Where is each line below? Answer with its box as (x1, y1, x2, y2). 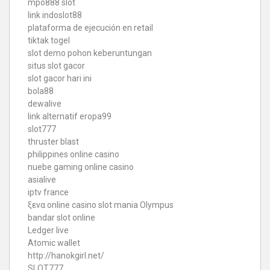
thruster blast (28, 136, 79, 146)
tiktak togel (28, 35, 70, 45)
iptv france (28, 187, 69, 197)
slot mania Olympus (98, 199, 174, 210)
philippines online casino (28, 149, 119, 159)
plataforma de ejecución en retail (28, 22, 153, 33)
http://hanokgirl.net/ (28, 250, 104, 260)
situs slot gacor (28, 60, 85, 71)
